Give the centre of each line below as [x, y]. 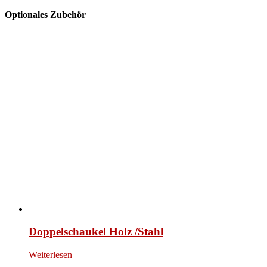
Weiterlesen [50, 254]
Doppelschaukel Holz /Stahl [96, 232]
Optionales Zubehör [45, 15]
